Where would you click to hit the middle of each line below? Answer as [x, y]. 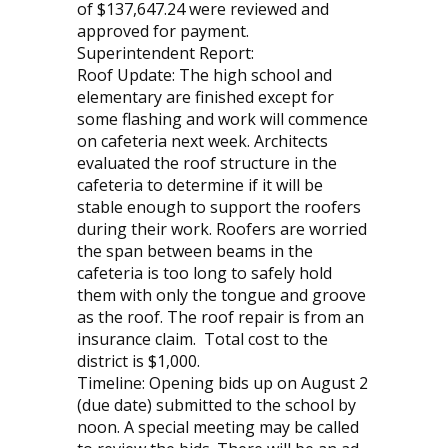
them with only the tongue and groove [221, 295]
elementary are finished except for [205, 97]
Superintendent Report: [165, 53]
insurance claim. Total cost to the [202, 339]
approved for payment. [162, 31]
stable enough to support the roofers [218, 207]
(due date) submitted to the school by [216, 405]
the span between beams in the [194, 251]
